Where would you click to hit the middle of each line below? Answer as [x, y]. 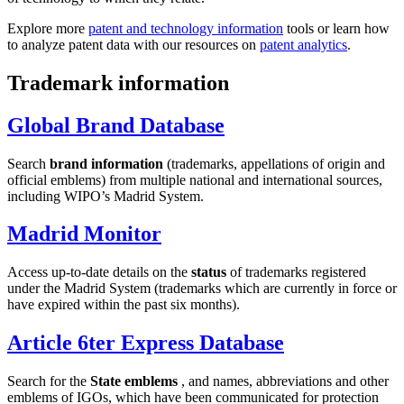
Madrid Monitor [84, 234]
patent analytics [303, 44]
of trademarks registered [298, 272]
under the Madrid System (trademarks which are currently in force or [202, 289]
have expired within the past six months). [124, 305]
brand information [106, 163]
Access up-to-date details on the [99, 272]
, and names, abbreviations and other [283, 381]
